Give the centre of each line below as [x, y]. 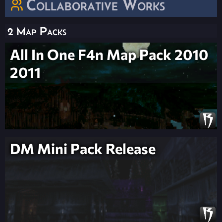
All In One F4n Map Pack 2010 [109, 54]
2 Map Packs [37, 31]
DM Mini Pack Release [83, 148]
